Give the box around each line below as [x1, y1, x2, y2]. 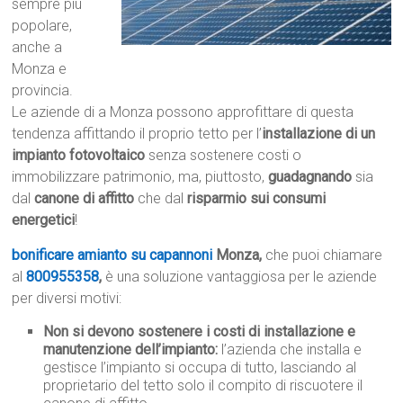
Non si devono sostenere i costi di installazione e [43, 323, 356, 341]
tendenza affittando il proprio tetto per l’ [12, 125, 263, 143]
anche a [12, 39, 63, 57]
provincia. [12, 82, 74, 100]
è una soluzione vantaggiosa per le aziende [105, 268, 378, 286]
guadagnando [268, 168, 353, 186]
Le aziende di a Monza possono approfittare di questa [12, 103, 354, 121]
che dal [134, 190, 188, 208]
